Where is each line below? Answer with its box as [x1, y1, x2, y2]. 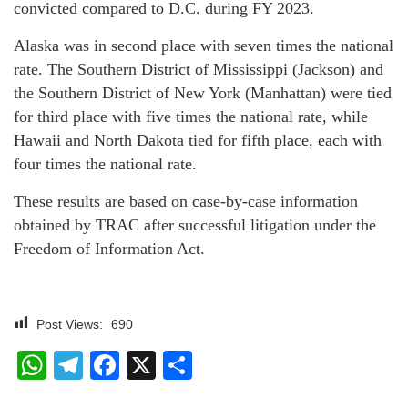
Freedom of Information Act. [14, 240, 205, 258]
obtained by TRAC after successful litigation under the [14, 216, 376, 234]
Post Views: [36, 317, 103, 331]
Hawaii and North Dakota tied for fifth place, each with [14, 131, 382, 149]
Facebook [119, 349, 249, 382]
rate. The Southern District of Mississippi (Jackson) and [14, 60, 383, 78]
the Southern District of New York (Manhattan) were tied [14, 84, 392, 102]
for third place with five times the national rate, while [14, 107, 368, 126]
